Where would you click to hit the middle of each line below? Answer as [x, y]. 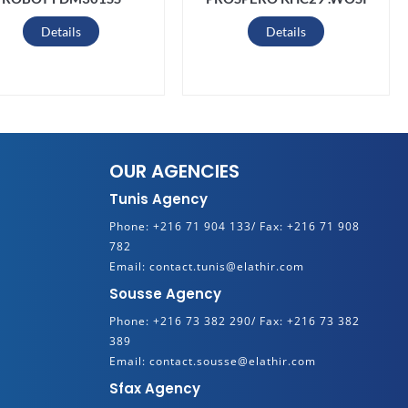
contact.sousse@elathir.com [230, 361]
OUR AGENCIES [174, 171]
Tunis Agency [158, 199]
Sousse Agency [165, 294]
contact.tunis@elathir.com [224, 266]
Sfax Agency [154, 388]
